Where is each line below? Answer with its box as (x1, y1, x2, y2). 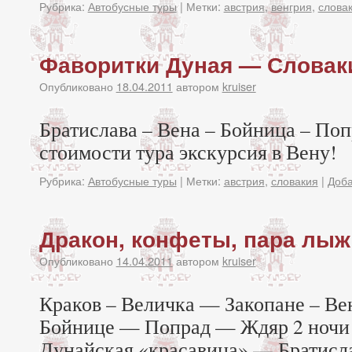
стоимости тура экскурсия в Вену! (38, 138, 337, 165)
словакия (270, 172, 318, 189)
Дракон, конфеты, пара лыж (38, 222, 350, 255)
